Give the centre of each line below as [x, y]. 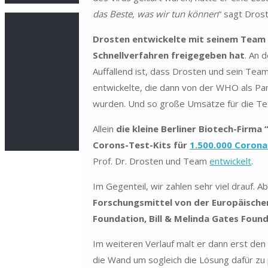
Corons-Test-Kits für [141, 144]
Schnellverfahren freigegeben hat [169, 55]
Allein [105, 128]
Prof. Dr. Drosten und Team [151, 161]
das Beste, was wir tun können [156, 13]
